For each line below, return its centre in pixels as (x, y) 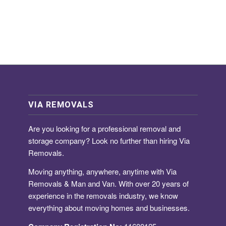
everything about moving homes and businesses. (109, 207)
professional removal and (139, 129)
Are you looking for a (63, 129)
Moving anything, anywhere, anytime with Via (102, 171)
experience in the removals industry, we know (103, 195)
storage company (57, 141)
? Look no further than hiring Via (138, 141)
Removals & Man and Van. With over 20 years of (108, 183)
